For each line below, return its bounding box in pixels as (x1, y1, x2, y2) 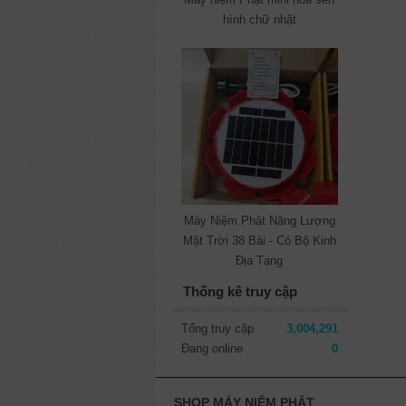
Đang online (181, 341, 243, 355)
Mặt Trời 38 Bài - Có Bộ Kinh (182, 233, 336, 247)
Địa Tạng (236, 253, 284, 267)
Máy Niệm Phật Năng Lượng (183, 213, 335, 227)
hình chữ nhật (222, 12, 296, 26)
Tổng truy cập (181, 321, 254, 335)
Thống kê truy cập (183, 283, 297, 299)
